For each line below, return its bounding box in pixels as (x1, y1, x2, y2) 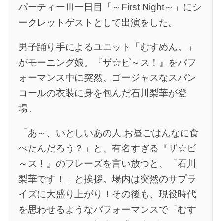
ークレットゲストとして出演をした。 (18, 17, 178, 28)
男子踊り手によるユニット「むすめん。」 (18, 42, 196, 53)
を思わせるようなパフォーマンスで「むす (18, 204, 196, 215)
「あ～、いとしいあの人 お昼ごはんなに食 (18, 128, 199, 139)
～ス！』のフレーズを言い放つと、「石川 (18, 158, 196, 169)
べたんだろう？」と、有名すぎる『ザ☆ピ (18, 143, 196, 154)
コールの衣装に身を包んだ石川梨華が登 (18, 88, 187, 99)
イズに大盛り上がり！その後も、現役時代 (18, 189, 196, 200)
